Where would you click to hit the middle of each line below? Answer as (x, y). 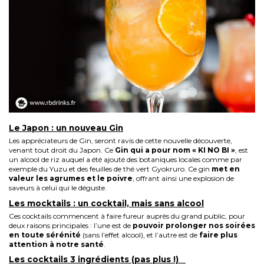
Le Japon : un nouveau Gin (66, 128)
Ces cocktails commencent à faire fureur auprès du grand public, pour (127, 216)
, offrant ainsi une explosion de (183, 179)
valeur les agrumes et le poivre (71, 179)
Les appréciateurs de (44, 141)
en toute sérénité (45, 235)
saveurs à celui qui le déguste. (58, 188)
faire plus (218, 235)
